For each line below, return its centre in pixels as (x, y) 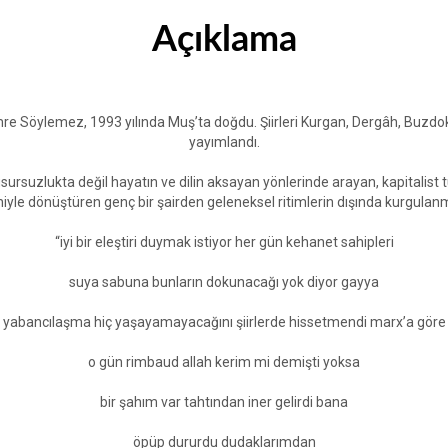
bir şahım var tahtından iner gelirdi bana (224, 401)
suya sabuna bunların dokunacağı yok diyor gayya (224, 281)
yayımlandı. (224, 141)
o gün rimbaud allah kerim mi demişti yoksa (224, 361)
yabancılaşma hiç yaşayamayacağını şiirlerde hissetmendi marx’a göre (224, 321)
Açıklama (224, 39)
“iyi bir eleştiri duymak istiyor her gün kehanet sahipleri (224, 241)
